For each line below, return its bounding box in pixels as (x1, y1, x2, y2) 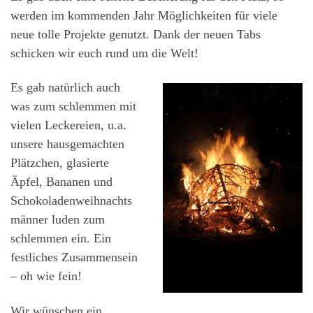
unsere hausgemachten (10, 137, 124, 152)
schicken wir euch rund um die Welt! (10, 45, 198, 60)
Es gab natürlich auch (10, 80, 120, 95)
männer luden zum (10, 212, 105, 227)
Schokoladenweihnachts (10, 194, 132, 208)
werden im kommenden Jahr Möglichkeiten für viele (10, 8, 277, 22)
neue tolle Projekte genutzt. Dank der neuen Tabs (10, 27, 261, 41)
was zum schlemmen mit (10, 99, 136, 114)
